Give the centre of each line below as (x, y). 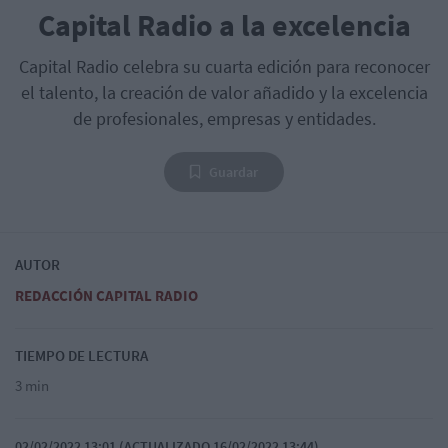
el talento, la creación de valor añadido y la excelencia (224, 93)
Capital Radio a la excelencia (224, 25)
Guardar (233, 172)
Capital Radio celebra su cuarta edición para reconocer (224, 67)
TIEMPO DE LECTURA (81, 356)
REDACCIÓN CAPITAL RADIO (106, 296)
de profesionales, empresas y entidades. (224, 119)
